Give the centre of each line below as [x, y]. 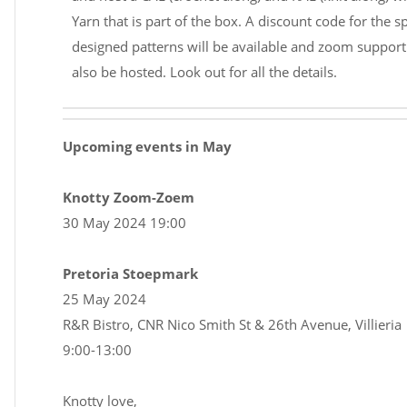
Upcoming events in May [147, 147]
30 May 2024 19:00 [124, 223]
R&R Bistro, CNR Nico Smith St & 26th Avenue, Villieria [232, 325]
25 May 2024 [104, 299]
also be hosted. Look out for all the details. [204, 72]
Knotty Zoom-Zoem [129, 198]
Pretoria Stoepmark [130, 274]
